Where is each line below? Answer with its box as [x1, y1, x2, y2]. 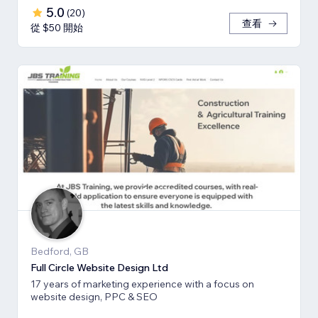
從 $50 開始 [31, 21, 83, 35]
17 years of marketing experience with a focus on [31, 278, 254, 291]
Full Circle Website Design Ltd [31, 261, 168, 275]
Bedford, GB [31, 245, 89, 258]
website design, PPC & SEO [31, 290, 158, 304]
